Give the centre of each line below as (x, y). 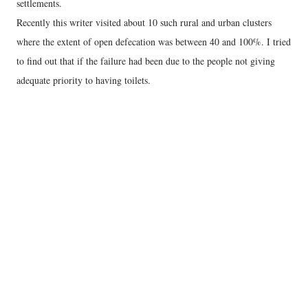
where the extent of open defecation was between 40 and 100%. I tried (154, 41)
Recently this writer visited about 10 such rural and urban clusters (144, 22)
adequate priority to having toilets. (85, 80)
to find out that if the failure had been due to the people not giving (146, 60)
